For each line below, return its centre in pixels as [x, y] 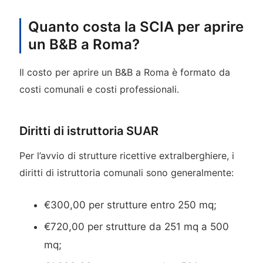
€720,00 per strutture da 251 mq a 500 [137, 227]
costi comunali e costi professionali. [99, 89]
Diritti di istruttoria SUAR [89, 131]
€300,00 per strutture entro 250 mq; [131, 205]
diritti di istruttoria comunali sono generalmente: [126, 172]
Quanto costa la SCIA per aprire [136, 26]
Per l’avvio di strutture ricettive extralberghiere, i [127, 155]
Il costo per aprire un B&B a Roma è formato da [124, 72]
